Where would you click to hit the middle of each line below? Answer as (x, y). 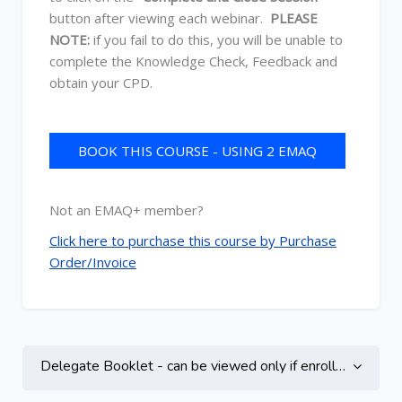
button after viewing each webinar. (160, 18)
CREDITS (197, 187)
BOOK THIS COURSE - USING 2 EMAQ (197, 151)
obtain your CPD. (101, 83)
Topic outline (103, 354)
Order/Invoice (93, 262)
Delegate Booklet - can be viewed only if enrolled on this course (188, 366)
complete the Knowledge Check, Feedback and (193, 61)
